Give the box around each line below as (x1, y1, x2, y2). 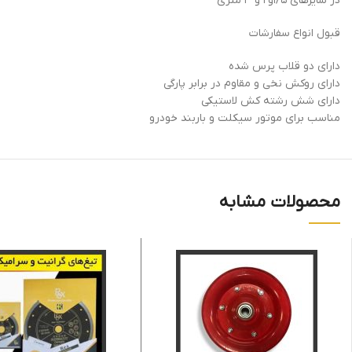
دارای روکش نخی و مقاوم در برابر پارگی (163, 75, 340, 91)
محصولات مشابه (219, 190, 340, 214)
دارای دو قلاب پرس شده (229, 58, 340, 74)
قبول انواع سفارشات (249, 25, 340, 41)
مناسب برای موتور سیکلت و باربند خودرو (149, 110, 340, 126)
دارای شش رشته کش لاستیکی (201, 93, 340, 108)
